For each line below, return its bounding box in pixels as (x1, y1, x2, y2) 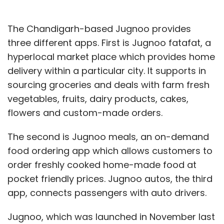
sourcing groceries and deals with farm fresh (7, 78, 209, 91)
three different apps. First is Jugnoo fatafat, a (7, 36, 211, 49)
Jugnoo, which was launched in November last (7, 210, 215, 223)
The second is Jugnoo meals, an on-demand (7, 130, 209, 143)
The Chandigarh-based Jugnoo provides (7, 22, 191, 35)
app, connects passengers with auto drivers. (7, 186, 206, 199)
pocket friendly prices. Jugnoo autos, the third (7, 172, 212, 185)
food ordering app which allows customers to (7, 144, 212, 157)
